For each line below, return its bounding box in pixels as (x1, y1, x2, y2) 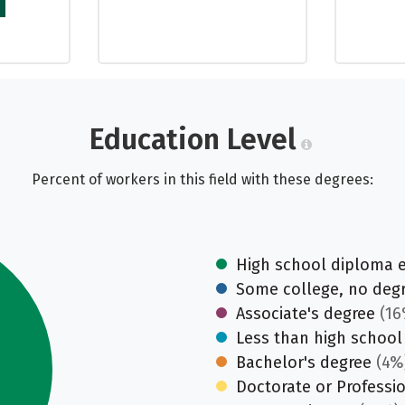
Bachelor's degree (236, 353, 372, 372)
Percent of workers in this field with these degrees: (32, 171, 373, 188)
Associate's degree (236, 304, 375, 324)
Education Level (89, 122, 297, 156)
